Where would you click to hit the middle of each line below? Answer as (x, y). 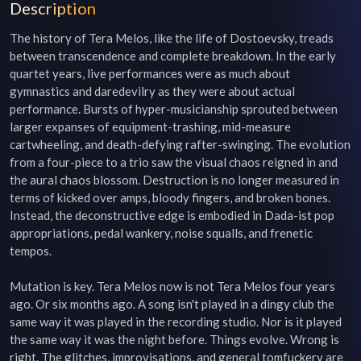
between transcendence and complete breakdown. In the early (173, 56)
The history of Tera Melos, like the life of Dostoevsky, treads (172, 38)
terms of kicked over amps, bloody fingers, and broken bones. (170, 197)
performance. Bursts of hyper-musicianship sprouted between (174, 109)
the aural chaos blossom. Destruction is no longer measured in (174, 180)
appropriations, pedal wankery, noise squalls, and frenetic (161, 233)
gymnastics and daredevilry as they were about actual (152, 91)
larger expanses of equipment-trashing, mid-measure (150, 127)
